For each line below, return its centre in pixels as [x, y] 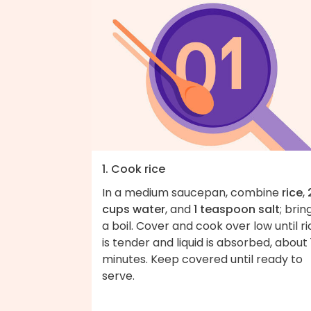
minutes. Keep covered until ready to [202, 259]
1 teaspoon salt [237, 209]
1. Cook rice [134, 169]
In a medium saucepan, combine [192, 192]
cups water [134, 209]
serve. [118, 276]
